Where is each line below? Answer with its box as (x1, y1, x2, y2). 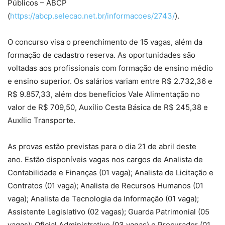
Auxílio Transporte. (8, 116, 75, 126)
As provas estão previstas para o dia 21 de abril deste (8, 142, 196, 152)
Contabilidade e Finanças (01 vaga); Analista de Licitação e (8, 168, 213, 178)
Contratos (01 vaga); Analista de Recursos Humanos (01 (8, 181, 203, 191)
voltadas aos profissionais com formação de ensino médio (8, 63, 213, 73)
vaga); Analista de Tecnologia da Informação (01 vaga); (8, 194, 199, 204)
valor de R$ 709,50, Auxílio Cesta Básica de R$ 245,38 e (8, 102, 208, 113)
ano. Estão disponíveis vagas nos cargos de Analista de (8, 155, 203, 165)
